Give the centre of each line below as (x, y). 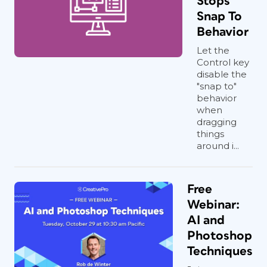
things (210, 134)
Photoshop (220, 236)
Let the (213, 50)
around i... (218, 146)
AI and (206, 220)
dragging (217, 122)
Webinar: (213, 205)
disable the (222, 74)
